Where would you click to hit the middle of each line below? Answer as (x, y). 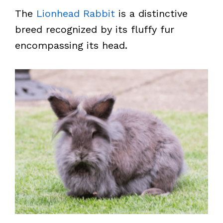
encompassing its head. (71, 45)
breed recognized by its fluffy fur (95, 29)
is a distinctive (151, 13)
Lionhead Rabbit (76, 13)
